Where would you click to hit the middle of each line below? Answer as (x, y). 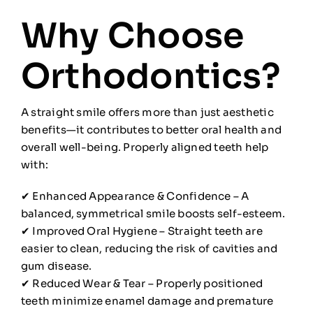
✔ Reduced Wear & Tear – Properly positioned (142, 283)
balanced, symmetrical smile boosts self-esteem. (153, 213)
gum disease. (56, 265)
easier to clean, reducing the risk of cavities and (149, 248)
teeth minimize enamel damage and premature (147, 300)
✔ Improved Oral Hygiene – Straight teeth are (141, 231)
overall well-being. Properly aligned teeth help (145, 147)
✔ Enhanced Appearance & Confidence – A (135, 196)
